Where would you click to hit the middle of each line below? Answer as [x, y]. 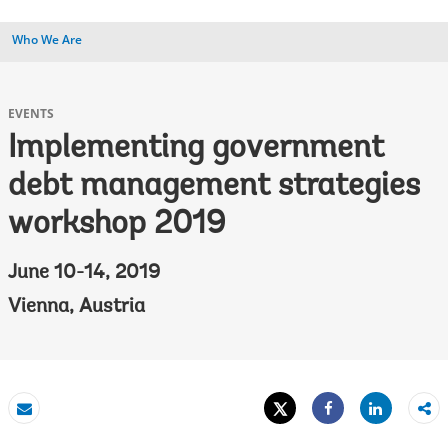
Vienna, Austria [76, 307]
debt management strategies [214, 187]
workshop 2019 [117, 225]
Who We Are [47, 39]
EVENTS [31, 113]
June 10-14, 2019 [84, 273]
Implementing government [196, 149]
